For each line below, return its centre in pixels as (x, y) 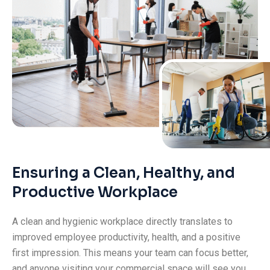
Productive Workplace (95, 193)
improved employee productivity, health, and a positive (126, 237)
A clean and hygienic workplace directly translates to (122, 222)
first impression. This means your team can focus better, (130, 253)
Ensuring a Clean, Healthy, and (124, 173)
